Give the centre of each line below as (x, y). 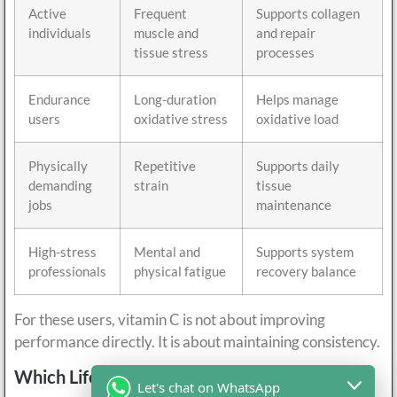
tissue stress (171, 53)
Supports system (305, 252)
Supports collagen (308, 14)
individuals (60, 33)
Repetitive (165, 166)
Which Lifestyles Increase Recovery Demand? (194, 376)
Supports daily (298, 166)
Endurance (59, 100)
